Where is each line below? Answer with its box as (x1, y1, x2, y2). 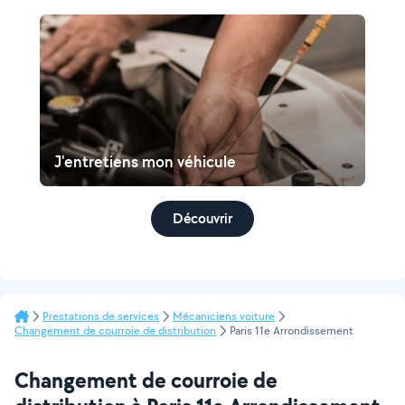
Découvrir (173, 209, 232, 228)
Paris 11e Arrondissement (230, 323, 353, 338)
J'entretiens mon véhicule (54, 151, 236, 172)
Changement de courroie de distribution (14, 323, 216, 338)
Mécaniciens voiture (173, 308, 275, 324)
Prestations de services (42, 308, 159, 324)
